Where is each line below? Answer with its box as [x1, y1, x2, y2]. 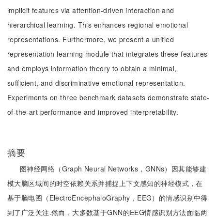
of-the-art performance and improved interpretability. [7, 107, 179, 117]
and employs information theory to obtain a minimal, [7, 63, 177, 73]
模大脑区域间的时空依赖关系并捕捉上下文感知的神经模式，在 [7, 178, 203, 188]
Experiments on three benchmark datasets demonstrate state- [7, 93, 210, 102]
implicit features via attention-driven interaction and [7, 5, 174, 15]
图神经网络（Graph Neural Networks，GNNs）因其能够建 [20, 164, 206, 173]
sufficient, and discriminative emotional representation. [7, 78, 186, 88]
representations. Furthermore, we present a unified [7, 34, 174, 44]
